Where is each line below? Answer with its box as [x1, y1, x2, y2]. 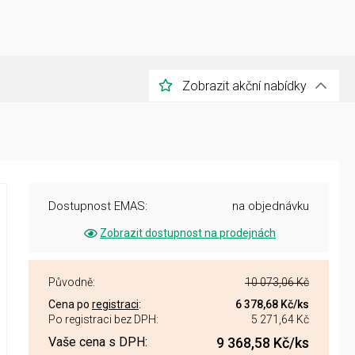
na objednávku [232, 199, 309, 213]
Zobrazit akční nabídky [182, 78, 307, 94]
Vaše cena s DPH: [48, 334, 147, 349]
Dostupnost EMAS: [48, 199, 147, 213]
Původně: [48, 276, 95, 288]
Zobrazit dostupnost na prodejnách [100, 227, 276, 239]
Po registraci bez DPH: [48, 313, 158, 326]
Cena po [48, 298, 92, 311]
